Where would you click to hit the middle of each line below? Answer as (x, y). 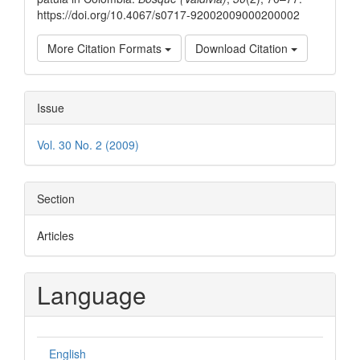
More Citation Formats (106, 48)
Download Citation (243, 48)
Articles (55, 235)
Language (92, 294)
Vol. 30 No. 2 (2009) (88, 144)
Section (56, 198)
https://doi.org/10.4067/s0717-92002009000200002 (168, 14)
